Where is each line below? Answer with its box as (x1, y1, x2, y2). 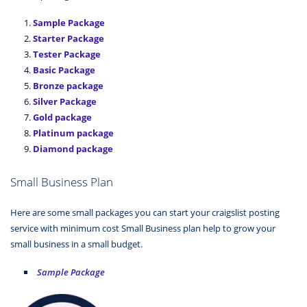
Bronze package (33, 79, 103, 93)
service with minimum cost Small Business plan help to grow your (10, 222, 275, 235)
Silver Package (33, 95, 97, 108)
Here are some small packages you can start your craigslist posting (10, 206, 280, 219)
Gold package (33, 111, 92, 124)
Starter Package (33, 32, 104, 45)
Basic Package (33, 64, 95, 77)
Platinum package (33, 127, 114, 140)
